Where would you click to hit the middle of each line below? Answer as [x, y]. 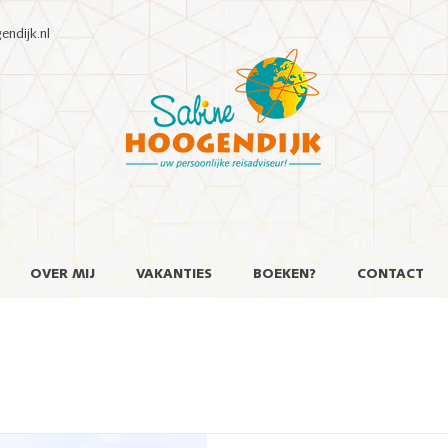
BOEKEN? [284, 274]
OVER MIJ [62, 274]
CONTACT [390, 274]
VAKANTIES [173, 274]
